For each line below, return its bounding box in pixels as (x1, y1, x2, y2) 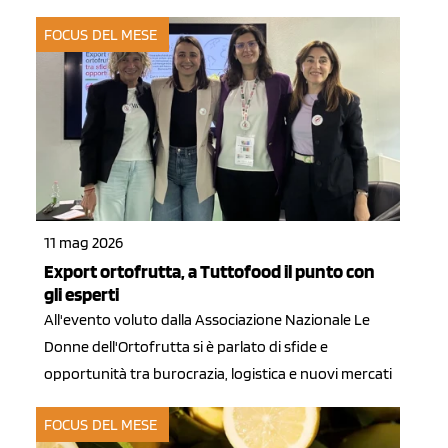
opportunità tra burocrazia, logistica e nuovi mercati (44, 364, 392, 384)
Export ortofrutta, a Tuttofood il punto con (44, 260, 375, 284)
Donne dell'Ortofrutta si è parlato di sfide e (44, 337, 328, 357)
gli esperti (44, 283, 119, 307)
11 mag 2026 (44, 233, 123, 253)
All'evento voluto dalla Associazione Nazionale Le (44, 310, 370, 330)
